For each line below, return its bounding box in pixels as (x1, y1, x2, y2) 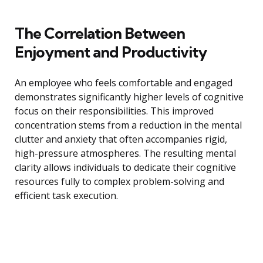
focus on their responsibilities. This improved (15, 104, 214, 118)
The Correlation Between (15, 23, 185, 43)
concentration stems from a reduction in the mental (15, 119, 242, 132)
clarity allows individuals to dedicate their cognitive (15, 161, 236, 174)
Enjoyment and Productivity (15, 42, 207, 62)
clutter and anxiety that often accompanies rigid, (15, 133, 227, 146)
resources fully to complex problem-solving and (15, 175, 224, 188)
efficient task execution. (15, 189, 118, 203)
